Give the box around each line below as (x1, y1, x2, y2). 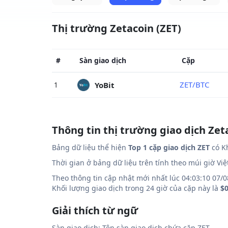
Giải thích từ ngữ (52, 204, 138, 217)
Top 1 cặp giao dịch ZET (128, 142, 210, 152)
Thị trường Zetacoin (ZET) (52, 21, 181, 35)
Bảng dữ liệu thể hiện (52, 142, 128, 152)
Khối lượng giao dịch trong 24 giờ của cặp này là (52, 183, 220, 193)
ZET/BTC (180, 79, 209, 90)
